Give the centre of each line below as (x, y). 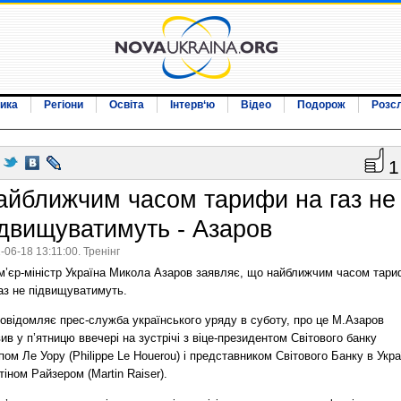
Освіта (127, 105)
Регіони (64, 105)
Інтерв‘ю (192, 105)
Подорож (321, 105)
